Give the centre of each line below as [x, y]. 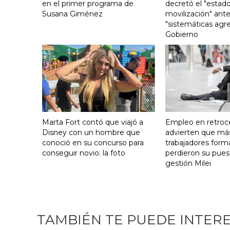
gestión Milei [188, 163]
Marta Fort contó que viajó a [93, 122]
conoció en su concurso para [93, 142]
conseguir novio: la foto [84, 153]
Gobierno [182, 34]
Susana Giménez [72, 14]
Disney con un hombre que [91, 132]
